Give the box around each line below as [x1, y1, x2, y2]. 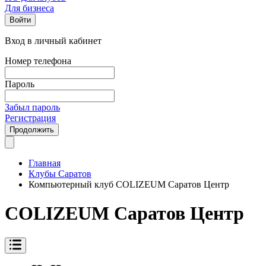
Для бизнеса [5, 3, 54, 13]
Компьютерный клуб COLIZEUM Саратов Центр [28, 179, 229, 189]
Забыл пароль [5, 102, 60, 112]
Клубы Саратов [28, 169, 91, 179]
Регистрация [5, 113, 56, 123]
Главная [28, 158, 61, 168]
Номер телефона [5, 56, 71, 66]
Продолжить [9, 125, 54, 134]
